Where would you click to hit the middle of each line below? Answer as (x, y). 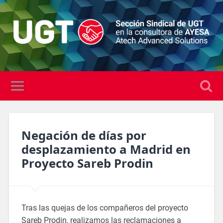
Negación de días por (84, 135)
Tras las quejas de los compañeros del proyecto (105, 208)
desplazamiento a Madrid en (106, 149)
